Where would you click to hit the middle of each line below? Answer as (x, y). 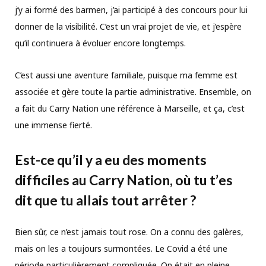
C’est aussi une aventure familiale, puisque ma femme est (126, 75)
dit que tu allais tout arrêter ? (105, 200)
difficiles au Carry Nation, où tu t (115, 180)
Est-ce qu (44, 160)
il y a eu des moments (141, 160)
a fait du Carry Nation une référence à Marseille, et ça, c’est (130, 108)
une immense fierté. (53, 125)
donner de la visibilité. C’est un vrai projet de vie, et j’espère (128, 26)
